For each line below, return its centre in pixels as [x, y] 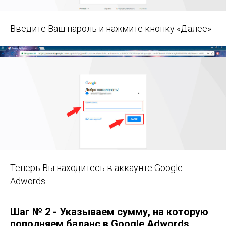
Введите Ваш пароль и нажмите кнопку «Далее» [111, 29]
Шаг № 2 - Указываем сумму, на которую [109, 212]
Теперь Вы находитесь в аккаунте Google [96, 168]
